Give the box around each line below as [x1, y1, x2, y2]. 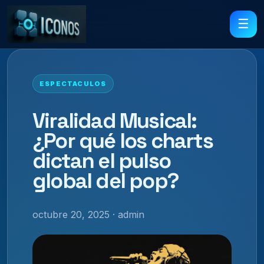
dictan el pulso [32, 147, 170, 174]
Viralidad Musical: [32, 107, 197, 134]
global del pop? [32, 167, 179, 194]
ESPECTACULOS [39, 80, 107, 88]
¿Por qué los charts [32, 127, 213, 154]
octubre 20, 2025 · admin [32, 208, 144, 220]
